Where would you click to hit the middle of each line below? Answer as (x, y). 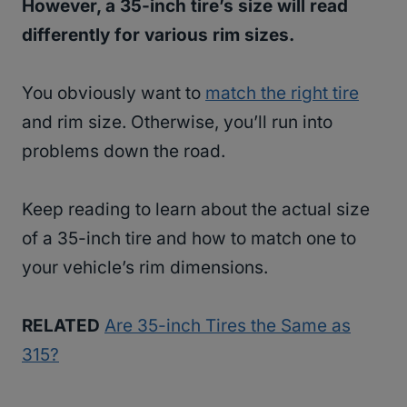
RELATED (61, 326)
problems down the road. (124, 152)
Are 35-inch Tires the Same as (228, 326)
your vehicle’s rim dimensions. (147, 268)
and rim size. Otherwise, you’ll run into (177, 123)
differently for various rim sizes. (158, 35)
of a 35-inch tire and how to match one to (189, 239)
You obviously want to (114, 94)
